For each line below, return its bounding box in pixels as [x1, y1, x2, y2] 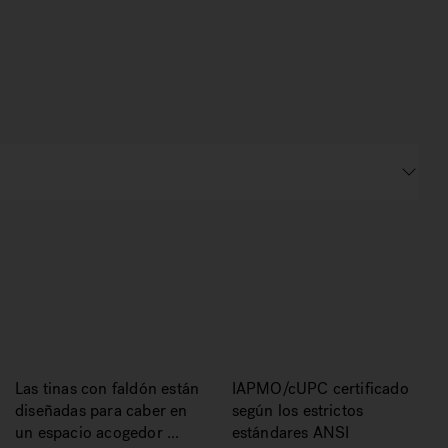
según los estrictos [231, 400, 364, 421]
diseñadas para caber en [15, 400, 188, 421]
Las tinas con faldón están [15, 378, 200, 399]
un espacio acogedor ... [15, 422, 180, 443]
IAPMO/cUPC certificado [231, 378, 409, 399]
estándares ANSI [231, 422, 350, 443]
